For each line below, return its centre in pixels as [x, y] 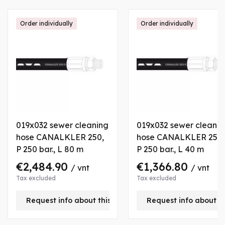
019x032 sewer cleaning [62, 125]
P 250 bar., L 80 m [50, 149]
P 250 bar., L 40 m [170, 149]
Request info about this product [85, 201]
